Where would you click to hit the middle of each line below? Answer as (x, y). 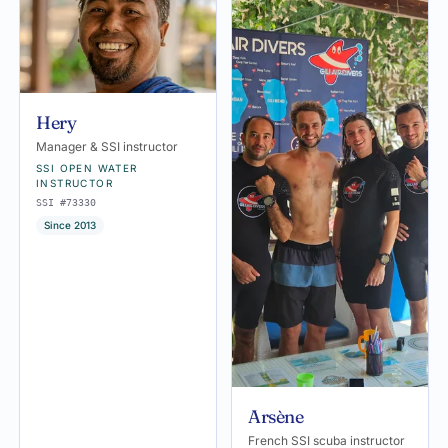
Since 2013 (70, 224)
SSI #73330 (66, 202)
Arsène (276, 416)
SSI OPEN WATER (87, 167)
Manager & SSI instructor (107, 146)
